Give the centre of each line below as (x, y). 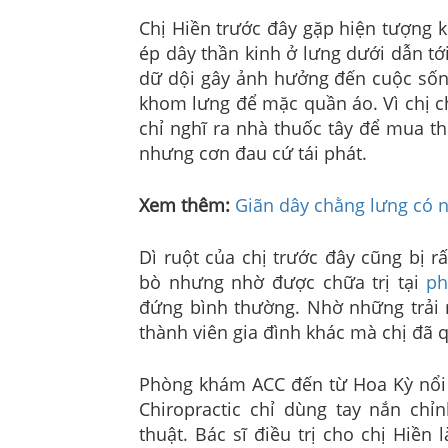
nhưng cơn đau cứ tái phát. (253, 152)
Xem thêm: (187, 204)
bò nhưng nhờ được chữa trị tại (283, 281)
